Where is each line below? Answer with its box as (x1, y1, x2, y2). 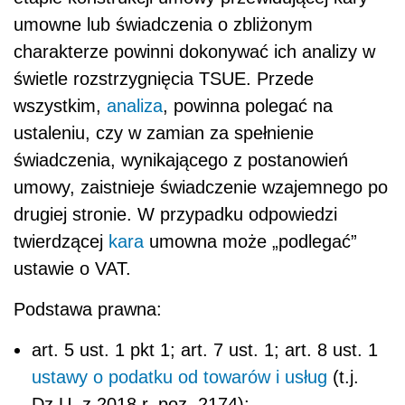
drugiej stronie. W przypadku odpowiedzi (14, 204, 337, 225)
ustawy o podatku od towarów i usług (32, 367, 327, 388)
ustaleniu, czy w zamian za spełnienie (14, 123, 314, 144)
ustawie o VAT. (14, 259, 131, 279)
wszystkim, (14, 96, 107, 117)
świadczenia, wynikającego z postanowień (14, 150, 348, 171)
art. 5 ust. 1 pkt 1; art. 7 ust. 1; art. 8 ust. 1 (32, 340, 378, 361)
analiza (107, 96, 163, 117)
